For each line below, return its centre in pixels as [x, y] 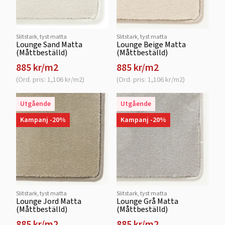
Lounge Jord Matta [49, 201]
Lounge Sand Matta [49, 45]
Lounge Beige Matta [151, 45]
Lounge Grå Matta [147, 201]
